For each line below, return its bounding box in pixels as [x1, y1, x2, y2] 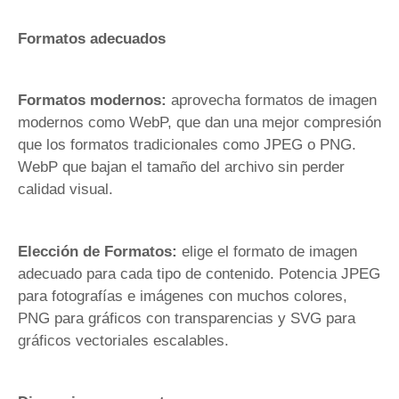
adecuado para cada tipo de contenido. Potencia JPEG [18, 265, 380, 282]
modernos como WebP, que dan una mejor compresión [18, 114, 381, 132]
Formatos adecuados [18, 29, 166, 47]
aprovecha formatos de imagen [167, 92, 377, 110]
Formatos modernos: [18, 92, 167, 110]
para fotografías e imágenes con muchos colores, [18, 287, 347, 305]
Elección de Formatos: [18, 242, 177, 260]
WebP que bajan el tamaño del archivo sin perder [18, 159, 345, 176]
